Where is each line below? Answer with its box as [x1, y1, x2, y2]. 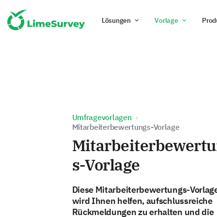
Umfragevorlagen [72, 112, 132, 122]
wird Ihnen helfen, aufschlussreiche [72, 195, 213, 206]
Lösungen [101, 16, 131, 25]
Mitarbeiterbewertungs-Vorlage [72, 122, 180, 132]
